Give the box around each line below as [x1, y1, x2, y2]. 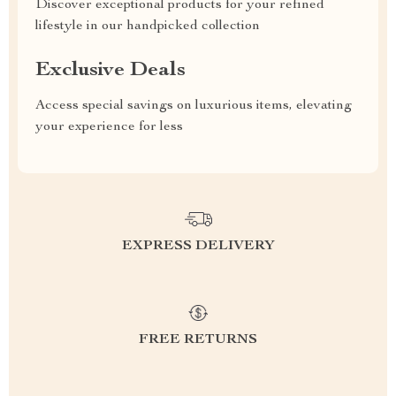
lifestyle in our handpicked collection [35, 19, 260, 34]
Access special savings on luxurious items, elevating [35, 99, 352, 113]
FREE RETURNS [139, 333, 257, 347]
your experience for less [35, 120, 183, 134]
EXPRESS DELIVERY [121, 240, 275, 254]
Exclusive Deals [35, 60, 186, 81]
